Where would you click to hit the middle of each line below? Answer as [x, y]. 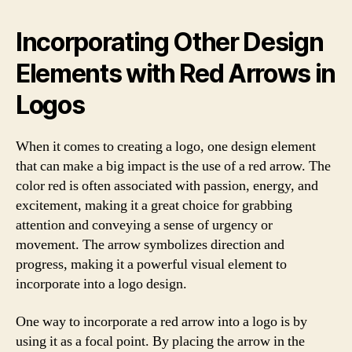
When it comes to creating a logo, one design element [166, 147]
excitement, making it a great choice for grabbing [154, 205]
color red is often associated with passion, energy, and [167, 186]
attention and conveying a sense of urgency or [144, 225]
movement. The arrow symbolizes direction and [150, 245]
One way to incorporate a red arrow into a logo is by [161, 321]
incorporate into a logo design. [101, 284]
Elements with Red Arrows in [176, 73]
